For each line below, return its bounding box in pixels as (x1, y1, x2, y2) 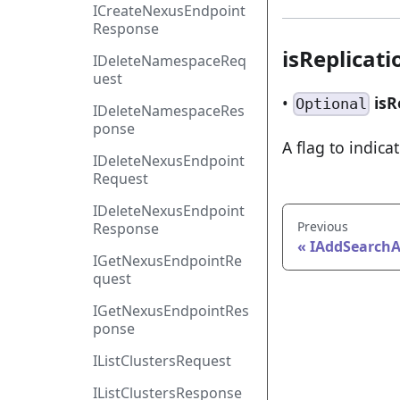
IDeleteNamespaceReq (93, 51, 246, 71)
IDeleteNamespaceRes (93, 101, 245, 121)
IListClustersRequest (93, 351, 231, 371)
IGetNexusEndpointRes (93, 301, 249, 321)
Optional (296, 95, 368, 113)
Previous (297, 217, 348, 235)
